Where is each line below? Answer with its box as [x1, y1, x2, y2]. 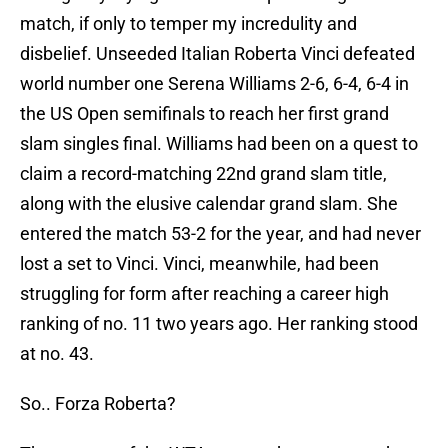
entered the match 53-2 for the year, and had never [20, 223, 421, 245]
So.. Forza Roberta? [20, 393, 176, 415]
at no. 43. [20, 343, 94, 365]
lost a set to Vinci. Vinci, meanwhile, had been [20, 253, 379, 275]
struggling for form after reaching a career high [20, 283, 389, 305]
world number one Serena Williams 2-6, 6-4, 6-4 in [20, 73, 409, 95]
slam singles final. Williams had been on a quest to [20, 133, 418, 155]
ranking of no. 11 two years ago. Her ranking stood [20, 313, 418, 335]
